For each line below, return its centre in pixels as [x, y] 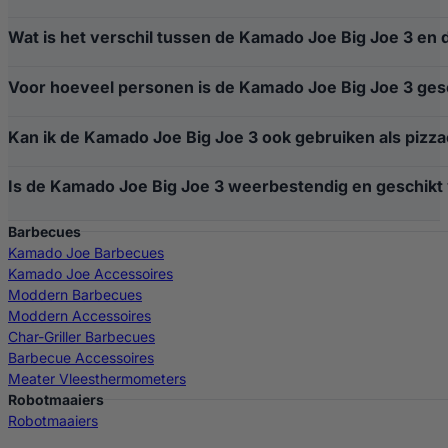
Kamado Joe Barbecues [86, 252]
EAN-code [110, 77]
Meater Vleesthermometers [97, 378]
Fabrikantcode [110, 146]
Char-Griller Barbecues [81, 336]
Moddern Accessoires [79, 315]
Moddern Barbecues [75, 294]
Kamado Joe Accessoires [90, 273]
